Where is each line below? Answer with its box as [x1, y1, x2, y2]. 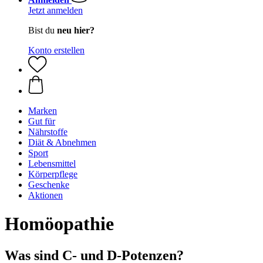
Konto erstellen [28, 45, 85, 55]
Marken [28, 106, 57, 116]
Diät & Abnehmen [28, 137, 96, 147]
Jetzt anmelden [28, 5, 83, 15]
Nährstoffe [28, 127, 68, 137]
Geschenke [28, 180, 69, 190]
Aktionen [28, 190, 63, 200]
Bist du [28, 25, 57, 35]
